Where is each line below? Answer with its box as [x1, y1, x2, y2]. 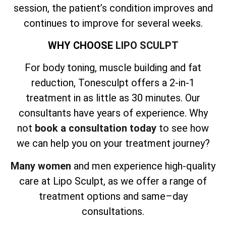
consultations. [82, 205, 144, 217]
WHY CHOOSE [47, 39, 116, 52]
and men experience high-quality [71, 159, 215, 172]
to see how [156, 122, 209, 135]
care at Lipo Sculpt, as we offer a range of [19, 175, 207, 187]
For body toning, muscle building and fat [25, 62, 201, 74]
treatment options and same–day [38, 190, 188, 202]
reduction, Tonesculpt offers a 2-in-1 [31, 77, 195, 89]
